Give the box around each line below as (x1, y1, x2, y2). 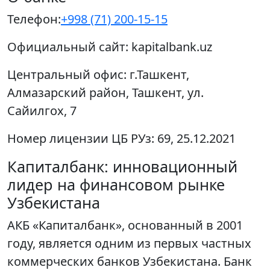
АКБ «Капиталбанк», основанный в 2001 (7, 217, 243, 234)
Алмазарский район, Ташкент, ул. (7, 84, 204, 101)
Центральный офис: (7, 66, 127, 83)
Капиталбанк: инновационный (7, 156, 237, 177)
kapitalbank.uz (128, 39, 212, 55)
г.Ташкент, (127, 66, 189, 83)
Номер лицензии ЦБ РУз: (7, 130, 154, 147)
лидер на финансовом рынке (7, 174, 225, 195)
